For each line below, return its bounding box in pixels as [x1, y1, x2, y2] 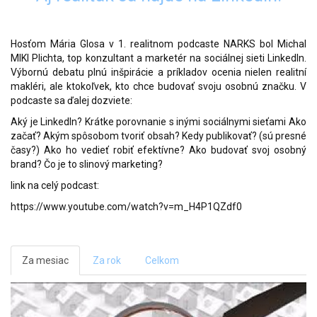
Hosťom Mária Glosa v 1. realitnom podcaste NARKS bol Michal [11, 38, 306, 50]
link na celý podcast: [11, 180, 99, 191]
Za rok [93, 255, 121, 266]
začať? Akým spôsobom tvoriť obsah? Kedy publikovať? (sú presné [11, 130, 306, 142]
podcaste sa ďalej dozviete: [11, 95, 132, 106]
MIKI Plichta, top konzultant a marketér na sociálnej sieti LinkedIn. [11, 52, 306, 64]
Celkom [145, 255, 179, 266]
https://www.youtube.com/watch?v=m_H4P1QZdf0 [11, 201, 242, 212]
